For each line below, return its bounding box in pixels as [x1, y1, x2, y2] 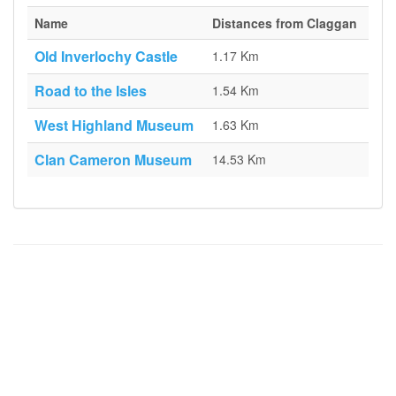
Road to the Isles [34, 80, 147, 101]
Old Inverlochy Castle [34, 46, 178, 66]
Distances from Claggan [212, 14, 357, 32]
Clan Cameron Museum [34, 149, 192, 170]
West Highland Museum [34, 115, 194, 135]
